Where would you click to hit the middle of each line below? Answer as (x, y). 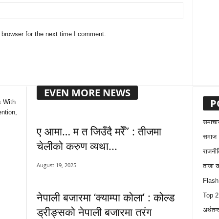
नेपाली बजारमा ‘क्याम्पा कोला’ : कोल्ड (105, 197)
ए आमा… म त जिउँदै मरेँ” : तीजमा (99, 131)
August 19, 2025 (56, 165)
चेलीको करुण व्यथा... (77, 146)
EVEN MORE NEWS (87, 93)
